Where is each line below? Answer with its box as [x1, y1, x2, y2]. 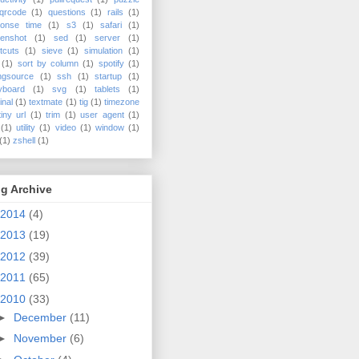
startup [95, 71, 123, 82]
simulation [84, 46, 123, 56]
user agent [80, 110, 124, 120]
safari [99, 20, 122, 30]
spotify [98, 58, 124, 69]
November [13, 332, 70, 345]
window [95, 123, 124, 133]
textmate [29, 97, 63, 107]
